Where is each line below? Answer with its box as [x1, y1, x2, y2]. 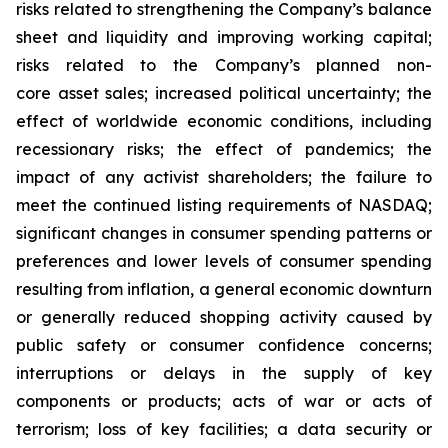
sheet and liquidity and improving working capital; [16, 27, 432, 47]
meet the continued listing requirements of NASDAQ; [16, 195, 432, 215]
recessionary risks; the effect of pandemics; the [16, 139, 432, 159]
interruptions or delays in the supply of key [16, 363, 432, 383]
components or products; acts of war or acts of [16, 391, 432, 411]
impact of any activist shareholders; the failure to [16, 167, 432, 187]
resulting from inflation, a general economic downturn [16, 279, 432, 299]
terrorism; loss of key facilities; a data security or [16, 419, 432, 439]
